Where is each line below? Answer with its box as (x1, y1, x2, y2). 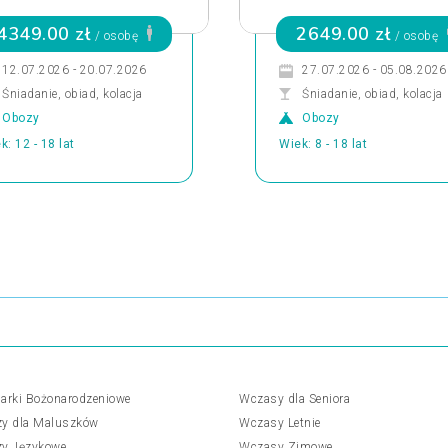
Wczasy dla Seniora (239, 392, 350, 406)
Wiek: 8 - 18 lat (279, 137, 367, 151)
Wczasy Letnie (239, 416, 321, 430)
